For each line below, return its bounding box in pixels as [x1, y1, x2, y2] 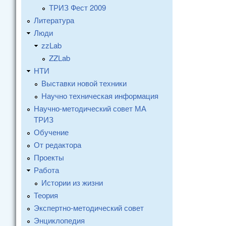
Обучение [34, 127, 69, 137]
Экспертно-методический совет [34, 202, 144, 213]
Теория [34, 190, 58, 200]
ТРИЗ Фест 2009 [49, 2, 106, 13]
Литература [34, 15, 74, 25]
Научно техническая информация [41, 90, 158, 101]
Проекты [34, 152, 64, 162]
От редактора [34, 139, 81, 150]
